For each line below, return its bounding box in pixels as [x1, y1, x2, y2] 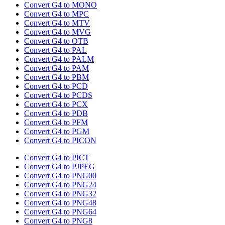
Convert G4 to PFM [24, 118, 88, 127]
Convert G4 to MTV [24, 19, 90, 28]
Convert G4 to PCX [24, 100, 88, 109]
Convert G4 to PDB [24, 109, 88, 118]
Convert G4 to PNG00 [24, 171, 96, 180]
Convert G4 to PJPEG [24, 162, 95, 171]
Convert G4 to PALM [24, 55, 94, 64]
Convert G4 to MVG [24, 28, 91, 37]
